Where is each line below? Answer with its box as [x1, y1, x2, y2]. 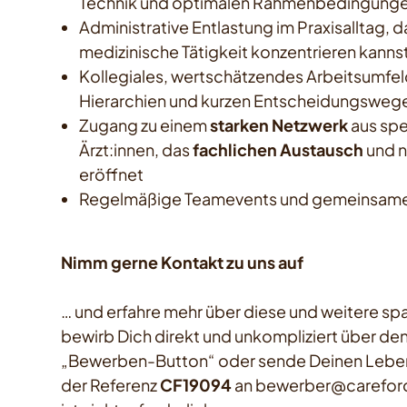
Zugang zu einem [79, 114, 211, 136]
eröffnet [79, 164, 144, 185]
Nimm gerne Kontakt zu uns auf [61, 252, 304, 273]
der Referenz [61, 374, 161, 396]
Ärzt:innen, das [79, 139, 194, 161]
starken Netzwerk [210, 114, 349, 136]
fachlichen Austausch [193, 139, 364, 161]
